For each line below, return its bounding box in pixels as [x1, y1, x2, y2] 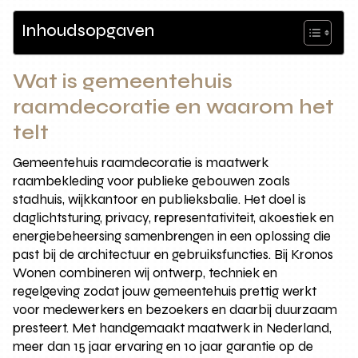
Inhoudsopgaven [22, 20, 155, 41]
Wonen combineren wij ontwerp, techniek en [13, 264, 278, 281]
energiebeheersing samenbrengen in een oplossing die [13, 227, 332, 245]
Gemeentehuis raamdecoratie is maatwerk [13, 153, 269, 171]
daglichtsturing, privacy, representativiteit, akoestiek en [13, 209, 335, 226]
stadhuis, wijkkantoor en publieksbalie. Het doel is [13, 190, 307, 208]
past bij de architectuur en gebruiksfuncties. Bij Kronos [13, 245, 334, 263]
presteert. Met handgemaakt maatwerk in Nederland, [13, 319, 332, 336]
